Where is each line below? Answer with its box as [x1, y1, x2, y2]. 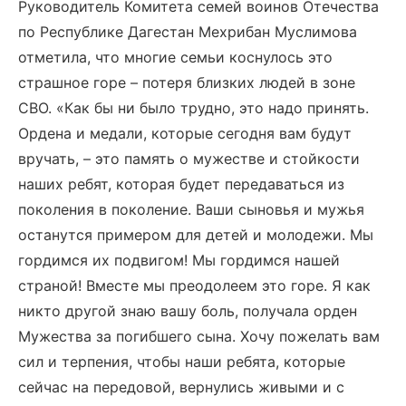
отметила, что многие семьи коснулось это [18, 48, 333, 66]
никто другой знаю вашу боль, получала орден [18, 302, 357, 320]
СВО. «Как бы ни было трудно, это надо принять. [18, 99, 369, 117]
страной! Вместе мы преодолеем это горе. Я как [18, 276, 371, 295]
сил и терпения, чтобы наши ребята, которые [18, 353, 345, 371]
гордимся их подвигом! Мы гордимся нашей [18, 251, 340, 269]
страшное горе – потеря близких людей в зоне [18, 73, 355, 92]
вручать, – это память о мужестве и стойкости [18, 150, 360, 168]
